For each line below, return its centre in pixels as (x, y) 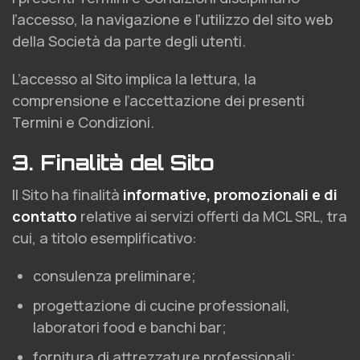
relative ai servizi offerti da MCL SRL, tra (212, 216)
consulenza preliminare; (115, 276)
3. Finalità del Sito (113, 162)
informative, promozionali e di (230, 194)
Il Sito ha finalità (67, 194)
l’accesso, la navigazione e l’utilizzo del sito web (172, 19)
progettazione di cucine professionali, (162, 305)
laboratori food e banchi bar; (130, 327)
